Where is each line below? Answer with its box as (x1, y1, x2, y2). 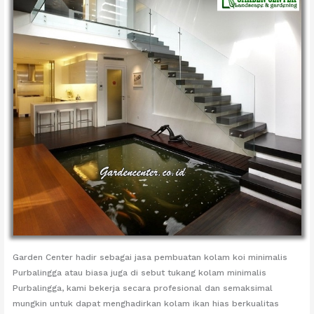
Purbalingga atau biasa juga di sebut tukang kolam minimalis (13, 267, 267, 278)
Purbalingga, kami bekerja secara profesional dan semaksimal (13, 282, 273, 293)
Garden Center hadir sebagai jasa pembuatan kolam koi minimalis (13, 252, 288, 262)
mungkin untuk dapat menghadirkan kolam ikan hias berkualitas (13, 298, 280, 308)
